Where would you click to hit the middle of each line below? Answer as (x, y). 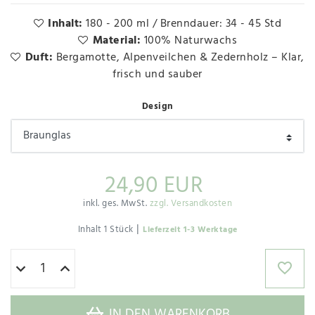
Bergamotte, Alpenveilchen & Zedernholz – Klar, (180, 58)
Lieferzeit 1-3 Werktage (190, 230)
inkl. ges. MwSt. (116, 203)
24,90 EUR (154, 186)
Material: (118, 41)
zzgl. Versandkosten (191, 203)
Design (157, 107)
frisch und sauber (157, 75)
